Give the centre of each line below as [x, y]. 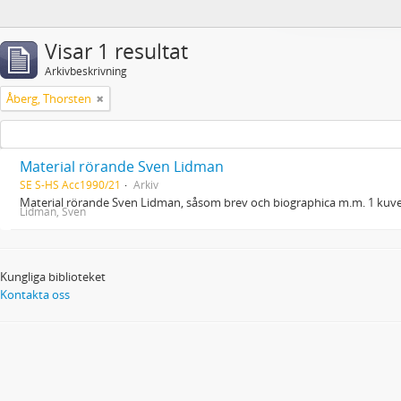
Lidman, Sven [53, 211]
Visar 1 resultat [116, 51]
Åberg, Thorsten [49, 98]
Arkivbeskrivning [86, 71]
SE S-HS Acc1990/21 [70, 184]
